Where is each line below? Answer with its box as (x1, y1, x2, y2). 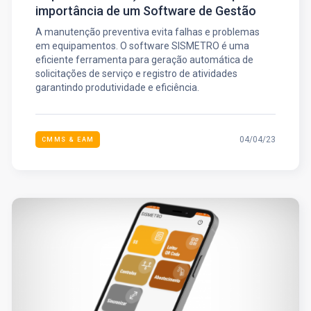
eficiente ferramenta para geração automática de (35, 54, 253, 66)
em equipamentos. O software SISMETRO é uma (35, 40, 249, 52)
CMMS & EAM (41, 136, 94, 144)
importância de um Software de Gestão (35, 3, 256, 19)
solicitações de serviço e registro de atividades (35, 68, 237, 80)
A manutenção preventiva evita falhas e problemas (35, 26, 260, 38)
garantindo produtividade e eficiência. (35, 82, 199, 94)
